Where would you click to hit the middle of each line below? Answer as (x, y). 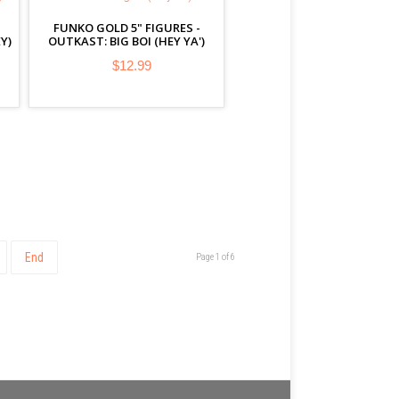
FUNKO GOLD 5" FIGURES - (126, 28)
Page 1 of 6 (216, 257)
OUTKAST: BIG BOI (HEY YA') (126, 41)
